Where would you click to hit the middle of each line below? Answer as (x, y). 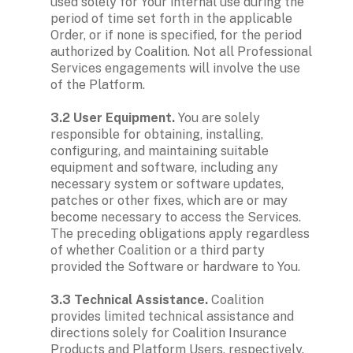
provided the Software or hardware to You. (175, 266)
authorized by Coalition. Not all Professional (181, 51)
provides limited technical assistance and (172, 316)
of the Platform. (98, 84)
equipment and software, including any (164, 167)
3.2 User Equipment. (114, 117)
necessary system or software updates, (167, 184)
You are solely (219, 117)
